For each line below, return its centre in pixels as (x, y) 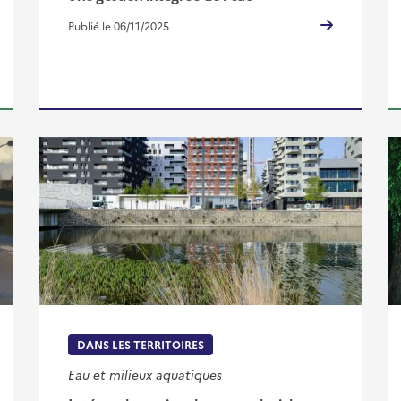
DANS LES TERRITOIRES (140, 344)
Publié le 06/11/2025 (118, 26)
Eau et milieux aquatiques (145, 374)
